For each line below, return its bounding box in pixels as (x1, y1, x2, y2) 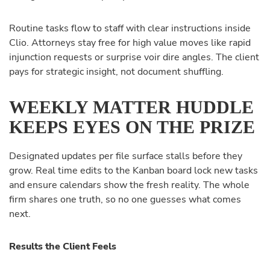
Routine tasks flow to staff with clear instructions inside (9, 22, 251, 35)
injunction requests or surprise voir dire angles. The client (9, 51, 259, 64)
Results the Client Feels (9, 240, 116, 253)
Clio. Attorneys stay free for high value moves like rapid (9, 36, 251, 49)
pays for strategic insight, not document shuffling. (9, 65, 224, 78)
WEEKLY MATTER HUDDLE (9, 97, 254, 117)
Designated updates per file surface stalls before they (9, 149, 242, 163)
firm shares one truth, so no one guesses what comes (9, 193, 241, 206)
